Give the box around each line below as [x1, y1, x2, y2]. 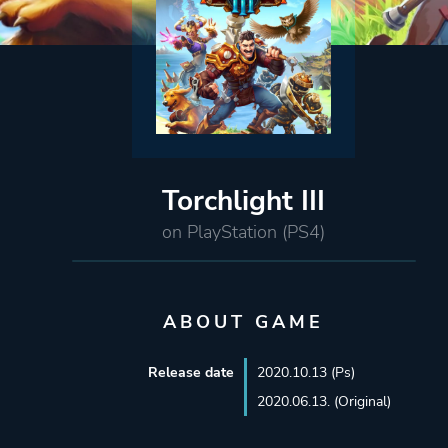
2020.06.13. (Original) [256, 391, 391, 411]
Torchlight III [162, 181, 326, 220]
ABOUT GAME [163, 309, 325, 334]
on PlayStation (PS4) [162, 219, 326, 244]
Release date [147, 362, 234, 382]
